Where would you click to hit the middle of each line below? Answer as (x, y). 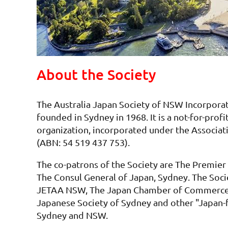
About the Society (96, 74)
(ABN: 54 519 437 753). (83, 142)
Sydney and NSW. (72, 215)
